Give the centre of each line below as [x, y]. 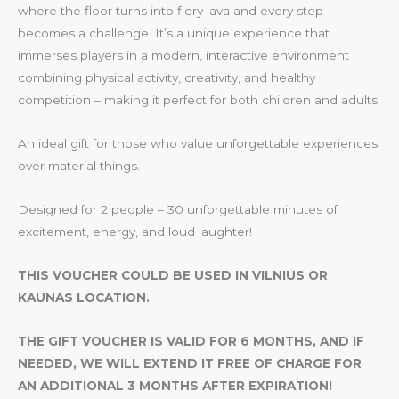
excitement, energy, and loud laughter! [135, 232]
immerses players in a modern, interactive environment [183, 56]
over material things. [79, 166]
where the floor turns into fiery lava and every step [171, 11]
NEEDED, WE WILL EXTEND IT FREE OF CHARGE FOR [190, 364]
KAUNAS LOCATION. [84, 298]
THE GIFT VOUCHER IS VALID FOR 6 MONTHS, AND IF [191, 342]
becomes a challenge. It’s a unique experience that [174, 33]
